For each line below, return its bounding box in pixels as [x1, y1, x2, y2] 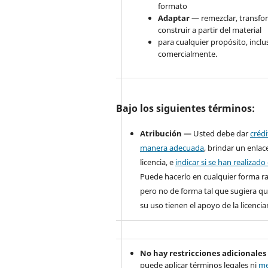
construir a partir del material [158, 25, 262, 36]
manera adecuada [140, 142, 205, 154]
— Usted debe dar [182, 128, 251, 139]
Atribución [140, 128, 182, 139]
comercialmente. [158, 48, 218, 60]
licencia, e [140, 157, 176, 168]
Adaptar [158, 13, 190, 24]
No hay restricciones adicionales [140, 248, 267, 259]
